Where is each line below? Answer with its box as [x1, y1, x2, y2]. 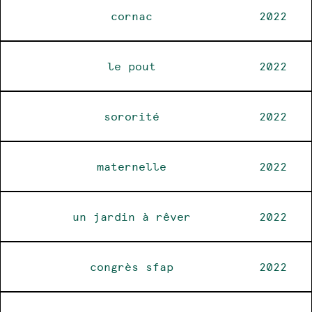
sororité [104, 108, 160, 124]
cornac [111, 8, 153, 24]
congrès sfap [90, 258, 174, 274]
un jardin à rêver [72, 208, 192, 224]
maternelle [97, 158, 167, 174]
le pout [107, 58, 157, 74]
